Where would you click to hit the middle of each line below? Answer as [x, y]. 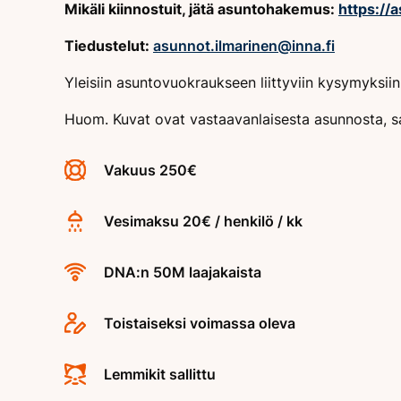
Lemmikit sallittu [160, 374]
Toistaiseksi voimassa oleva [200, 323]
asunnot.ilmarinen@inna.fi [244, 45]
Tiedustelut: [109, 45]
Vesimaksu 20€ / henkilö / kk [203, 221]
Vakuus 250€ [150, 170]
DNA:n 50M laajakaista [183, 272]
